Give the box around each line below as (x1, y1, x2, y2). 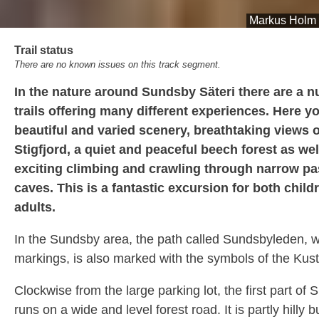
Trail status (14, 44, 73, 56)
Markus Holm (249, 14, 316, 26)
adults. (14, 200, 56, 214)
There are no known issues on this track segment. (14, 59, 221, 70)
